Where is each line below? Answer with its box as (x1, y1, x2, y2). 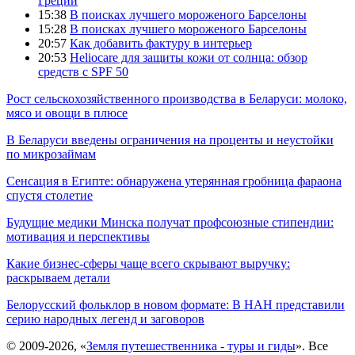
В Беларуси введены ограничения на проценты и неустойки (6, 132, 334, 147)
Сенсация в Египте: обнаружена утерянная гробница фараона (6, 174, 342, 188)
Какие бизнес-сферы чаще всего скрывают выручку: (6, 256, 290, 270)
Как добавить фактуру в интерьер (70, 36, 252, 50)
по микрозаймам (6, 147, 96, 161)
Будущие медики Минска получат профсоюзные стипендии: (6, 215, 334, 229)
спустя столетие (6, 188, 93, 202)
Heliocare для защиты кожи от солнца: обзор (70, 50, 307, 64)
